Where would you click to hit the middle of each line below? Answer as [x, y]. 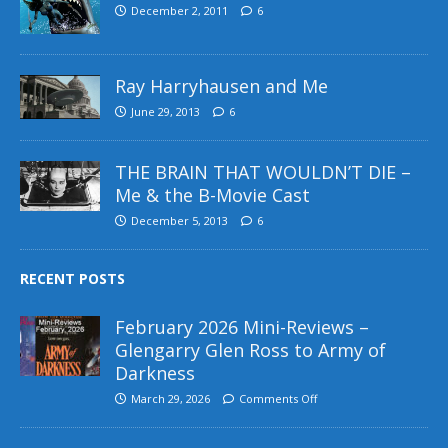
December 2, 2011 [179, 10]
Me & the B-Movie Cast [212, 194]
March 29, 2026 [170, 398]
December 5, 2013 [179, 220]
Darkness [155, 372]
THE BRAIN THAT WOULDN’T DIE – [263, 171]
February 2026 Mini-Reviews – [242, 326]
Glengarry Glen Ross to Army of [250, 349]
